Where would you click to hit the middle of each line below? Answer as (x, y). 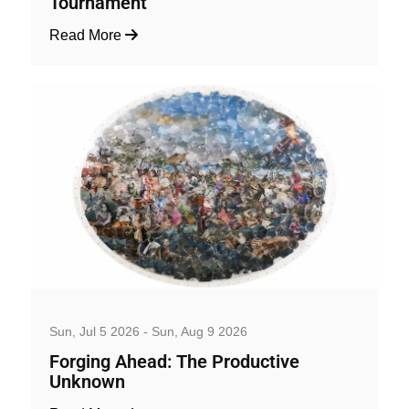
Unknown (87, 382)
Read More (87, 35)
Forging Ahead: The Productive (174, 362)
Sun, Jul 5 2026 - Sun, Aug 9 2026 (148, 331)
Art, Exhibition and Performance (127, 307)
